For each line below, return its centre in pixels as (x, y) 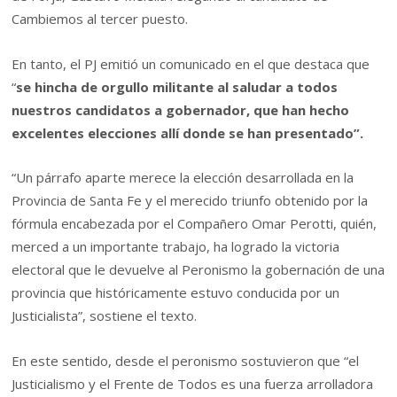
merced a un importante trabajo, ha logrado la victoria (176, 247)
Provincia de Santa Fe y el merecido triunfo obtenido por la (190, 201)
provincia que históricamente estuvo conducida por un (176, 293)
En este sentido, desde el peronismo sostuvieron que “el (186, 360)
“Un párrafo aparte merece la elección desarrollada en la (183, 178)
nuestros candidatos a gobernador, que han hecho (181, 109)
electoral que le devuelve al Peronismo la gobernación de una (198, 270)
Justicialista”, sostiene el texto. (105, 316)
